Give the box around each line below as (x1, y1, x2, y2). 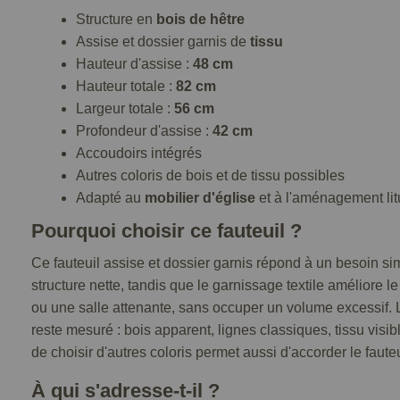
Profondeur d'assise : (76, 123, 212, 138)
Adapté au (76, 190, 145, 205)
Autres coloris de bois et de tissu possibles (76, 168, 345, 183)
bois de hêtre (156, 12, 245, 27)
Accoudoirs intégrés (76, 146, 202, 161)
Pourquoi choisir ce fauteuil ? (31, 220, 302, 242)
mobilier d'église (145, 190, 255, 205)
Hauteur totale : (76, 79, 176, 94)
